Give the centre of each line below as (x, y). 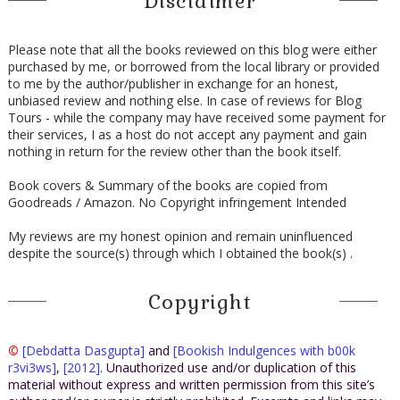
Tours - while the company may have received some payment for (196, 117)
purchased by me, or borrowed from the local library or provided (193, 66)
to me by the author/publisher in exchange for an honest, (173, 83)
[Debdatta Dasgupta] (83, 350)
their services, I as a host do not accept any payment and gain (187, 134)
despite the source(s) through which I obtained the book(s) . (180, 253)
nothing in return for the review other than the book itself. (174, 151)
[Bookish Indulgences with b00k (264, 350)
